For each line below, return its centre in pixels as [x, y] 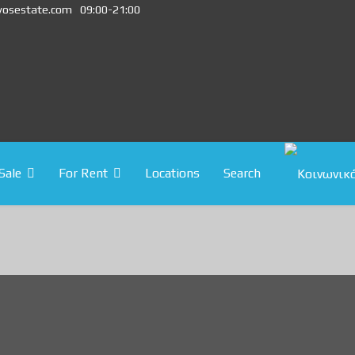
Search [242, 173]
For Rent [83, 173]
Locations [172, 173]
